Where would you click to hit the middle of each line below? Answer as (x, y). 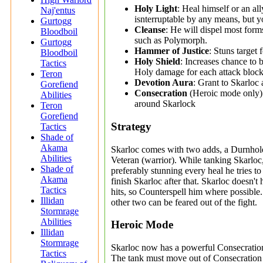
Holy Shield (157, 62)
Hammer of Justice (172, 51)
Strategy (131, 127)
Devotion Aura (164, 83)
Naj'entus (58, 10)
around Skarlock (165, 104)
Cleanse (150, 30)
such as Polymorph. (171, 41)
